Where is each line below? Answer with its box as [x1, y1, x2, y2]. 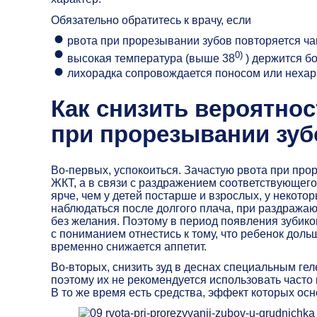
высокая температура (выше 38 [67, 52, 235, 65]
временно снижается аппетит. [51, 240, 207, 253]
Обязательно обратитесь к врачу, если [51, 13, 251, 26]
